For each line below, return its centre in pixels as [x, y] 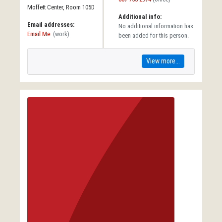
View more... [163, 61]
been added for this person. [154, 35]
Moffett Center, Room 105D [61, 7]
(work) [61, 34]
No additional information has [156, 26]
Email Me [39, 34]
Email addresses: [51, 24]
